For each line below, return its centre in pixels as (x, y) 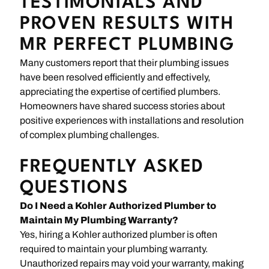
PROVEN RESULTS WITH (127, 24)
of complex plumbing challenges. (90, 134)
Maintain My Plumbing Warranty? (99, 220)
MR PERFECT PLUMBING (127, 45)
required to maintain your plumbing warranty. (114, 249)
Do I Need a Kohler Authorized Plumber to (118, 205)
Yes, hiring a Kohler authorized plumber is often (119, 234)
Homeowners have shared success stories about (123, 106)
